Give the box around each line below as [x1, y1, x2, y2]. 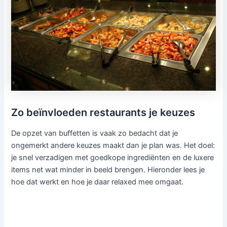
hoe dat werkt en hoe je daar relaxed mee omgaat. [11, 177, 184, 187]
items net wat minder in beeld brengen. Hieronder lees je [11, 165, 205, 175]
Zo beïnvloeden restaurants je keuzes [11, 106, 196, 119]
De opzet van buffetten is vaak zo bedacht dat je [11, 129, 178, 138]
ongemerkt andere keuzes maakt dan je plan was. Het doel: [11, 141, 215, 150]
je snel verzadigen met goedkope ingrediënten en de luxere [11, 153, 214, 163]
